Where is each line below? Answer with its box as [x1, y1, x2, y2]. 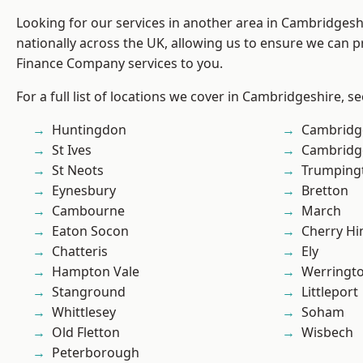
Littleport [301, 283, 358, 301]
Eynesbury [52, 181, 116, 200]
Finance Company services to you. [16, 54, 223, 73]
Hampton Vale [52, 263, 139, 281]
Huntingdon [52, 121, 126, 139]
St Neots [52, 161, 104, 180]
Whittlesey [52, 303, 116, 322]
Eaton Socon [52, 222, 129, 241]
